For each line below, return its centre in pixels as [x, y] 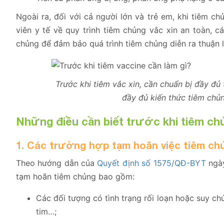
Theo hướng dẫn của [57, 163]
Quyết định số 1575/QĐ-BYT [151, 163]
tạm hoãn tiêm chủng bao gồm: [75, 177]
